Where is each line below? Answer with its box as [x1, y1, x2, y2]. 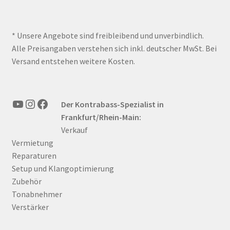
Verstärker [11, 201, 49, 212]
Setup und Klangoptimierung [11, 163, 114, 174]
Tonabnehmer [11, 188, 62, 199]
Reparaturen [11, 150, 56, 161]
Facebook [35, 95, 85, 111]
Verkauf [61, 124, 88, 135]
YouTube [11, 95, 56, 111]
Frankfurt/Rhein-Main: [61, 111, 141, 122]
